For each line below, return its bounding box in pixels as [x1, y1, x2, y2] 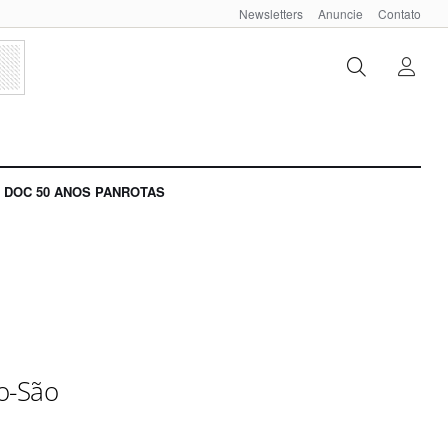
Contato [378, 5, 421, 22]
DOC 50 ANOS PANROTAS [4, 182, 165, 202]
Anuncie [318, 5, 363, 22]
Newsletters [239, 5, 303, 22]
